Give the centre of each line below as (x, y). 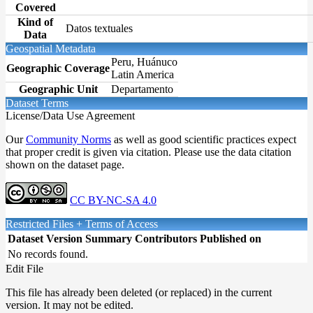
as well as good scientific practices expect (204, 139)
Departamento (142, 89)
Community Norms (68, 139)
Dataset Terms (40, 103)
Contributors (166, 238)
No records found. (48, 254)
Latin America (143, 74)
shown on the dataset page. (65, 164)
